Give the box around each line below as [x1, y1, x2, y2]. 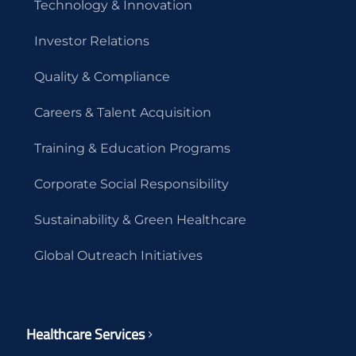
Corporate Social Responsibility [33, 176, 229, 192]
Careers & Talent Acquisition [33, 104, 211, 120]
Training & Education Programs [33, 140, 230, 156]
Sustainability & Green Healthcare [33, 211, 246, 227]
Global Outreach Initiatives [33, 247, 203, 263]
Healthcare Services [25, 323, 145, 345]
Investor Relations [33, 33, 149, 48]
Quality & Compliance [33, 68, 170, 84]
